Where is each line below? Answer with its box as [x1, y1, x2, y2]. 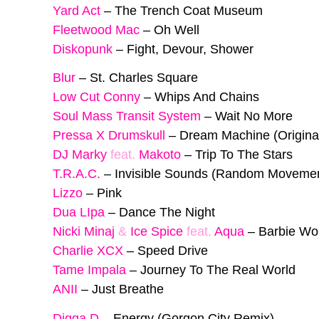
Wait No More [215, 109, 293, 124]
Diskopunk [53, 41, 113, 56]
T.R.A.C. [53, 167, 100, 182]
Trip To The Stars [195, 147, 293, 162]
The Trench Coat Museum [115, 3, 263, 18]
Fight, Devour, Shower [127, 41, 253, 56]
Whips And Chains [155, 90, 259, 105]
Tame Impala [53, 263, 126, 278]
